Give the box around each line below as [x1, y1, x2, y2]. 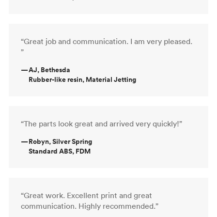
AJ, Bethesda [29, 64, 70, 75]
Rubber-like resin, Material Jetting [29, 74, 136, 84]
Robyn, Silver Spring [29, 136, 92, 146]
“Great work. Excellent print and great [21, 190, 152, 200]
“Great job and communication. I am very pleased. [21, 36, 192, 46]
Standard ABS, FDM [29, 146, 91, 156]
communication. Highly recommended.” [21, 201, 158, 211]
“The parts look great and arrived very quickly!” [21, 118, 182, 128]
